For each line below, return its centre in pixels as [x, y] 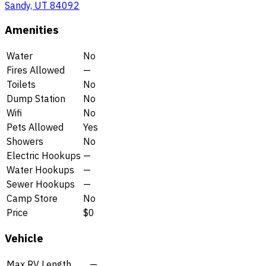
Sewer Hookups [41, 184]
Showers [25, 141]
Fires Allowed [36, 70]
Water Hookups [40, 170]
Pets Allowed [35, 127]
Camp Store [32, 198]
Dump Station [36, 98]
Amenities [32, 29]
